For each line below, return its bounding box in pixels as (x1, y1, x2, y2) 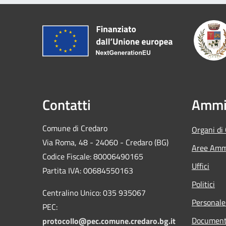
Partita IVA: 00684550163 (42, 164, 133, 177)
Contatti (42, 93, 91, 116)
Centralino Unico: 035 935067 (42, 186, 146, 199)
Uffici (192, 159, 209, 172)
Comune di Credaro (42, 122, 107, 134)
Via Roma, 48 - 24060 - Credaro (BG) (42, 136, 168, 148)
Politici (192, 178, 215, 190)
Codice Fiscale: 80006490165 (42, 150, 143, 162)
